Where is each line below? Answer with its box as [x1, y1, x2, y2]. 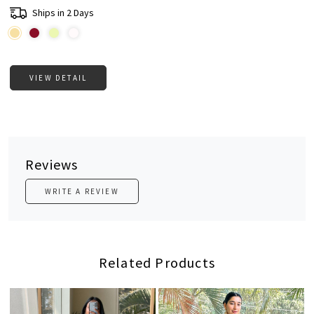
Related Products [98, 254, 216, 272]
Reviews [25, 156, 78, 174]
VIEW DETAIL [29, 73, 88, 83]
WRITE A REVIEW [45, 186, 119, 197]
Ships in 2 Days [32, 6, 94, 19]
